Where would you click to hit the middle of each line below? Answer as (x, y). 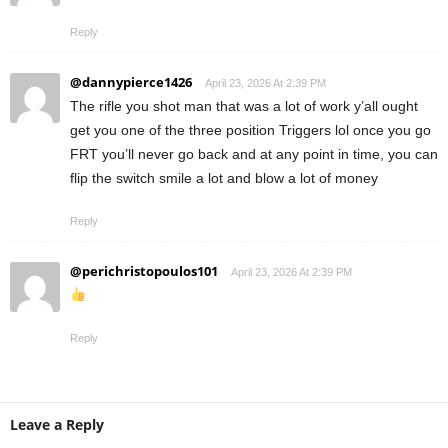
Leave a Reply (57, 425)
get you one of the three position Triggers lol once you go (250, 130)
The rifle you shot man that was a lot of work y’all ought (244, 106)
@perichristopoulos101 (144, 271)
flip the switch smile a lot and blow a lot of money (224, 178)
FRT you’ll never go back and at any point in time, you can (254, 154)
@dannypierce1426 (131, 82)
